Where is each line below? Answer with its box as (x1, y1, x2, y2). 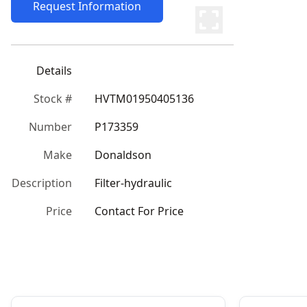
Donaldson (95, 147, 151, 162)
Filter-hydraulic (95, 175, 172, 191)
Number (29, 119, 72, 134)
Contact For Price (95, 204, 184, 219)
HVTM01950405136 (95, 91, 194, 106)
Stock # (34, 91, 72, 106)
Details (36, 63, 72, 78)
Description (12, 175, 72, 191)
